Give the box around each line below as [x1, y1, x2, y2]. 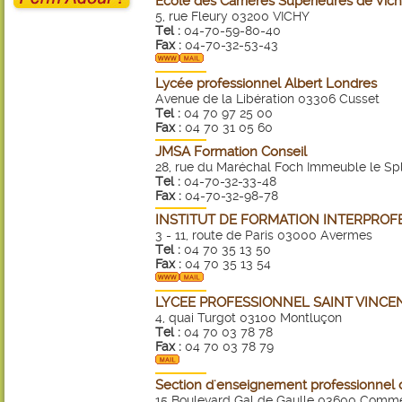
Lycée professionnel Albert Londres [155, 75, 377, 92]
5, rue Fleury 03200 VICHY [155, 9, 310, 23]
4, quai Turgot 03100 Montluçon [155, 310, 342, 325]
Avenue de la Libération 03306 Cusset [155, 92, 380, 106]
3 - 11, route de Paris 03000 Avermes [155, 228, 372, 242]
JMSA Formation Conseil [155, 144, 307, 160]
